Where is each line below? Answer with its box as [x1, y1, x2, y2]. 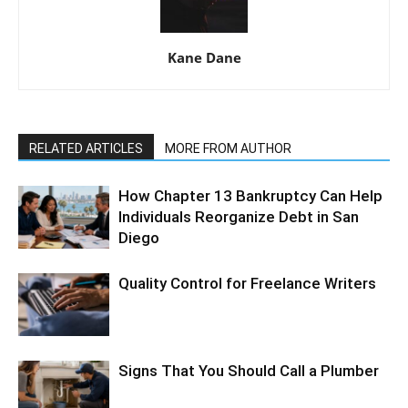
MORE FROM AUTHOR [165, 141, 291, 157]
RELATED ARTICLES [29, 141, 143, 157]
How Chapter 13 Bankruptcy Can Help [118, 187, 382, 206]
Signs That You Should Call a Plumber [118, 362, 379, 381]
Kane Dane [167, 48, 241, 67]
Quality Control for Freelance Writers [118, 274, 376, 293]
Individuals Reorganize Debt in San [118, 208, 359, 227]
